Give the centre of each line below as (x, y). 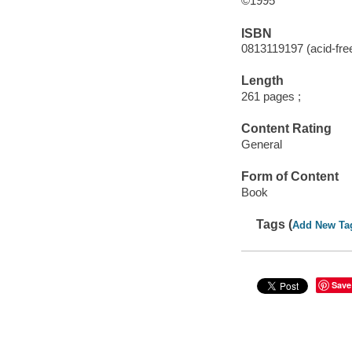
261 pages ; (271, 96)
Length (262, 81)
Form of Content (290, 177)
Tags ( (275, 224)
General (261, 144)
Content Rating (286, 129)
